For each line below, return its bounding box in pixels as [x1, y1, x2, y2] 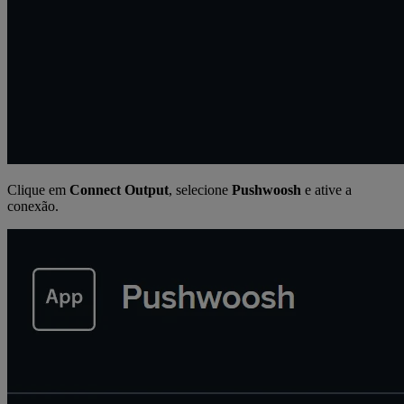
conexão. [7, 197, 59, 214]
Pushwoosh [232, 181, 301, 197]
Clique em [7, 181, 69, 197]
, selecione [169, 181, 232, 197]
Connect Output [69, 181, 169, 197]
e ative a [301, 181, 352, 197]
